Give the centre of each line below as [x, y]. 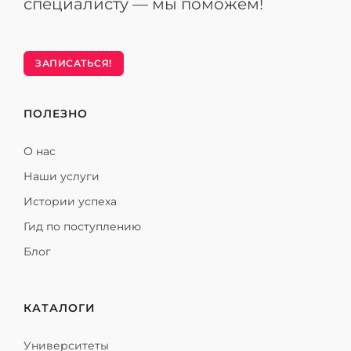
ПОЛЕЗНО [56, 114]
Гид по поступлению [82, 226]
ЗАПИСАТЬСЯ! [74, 63]
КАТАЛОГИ [60, 308]
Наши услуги [62, 176]
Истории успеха [70, 201]
